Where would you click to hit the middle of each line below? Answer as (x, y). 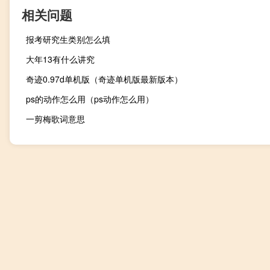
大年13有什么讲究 (60, 59)
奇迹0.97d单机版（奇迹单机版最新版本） (104, 79)
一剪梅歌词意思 (55, 119)
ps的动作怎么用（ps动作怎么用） (90, 99)
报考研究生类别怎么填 (68, 39)
